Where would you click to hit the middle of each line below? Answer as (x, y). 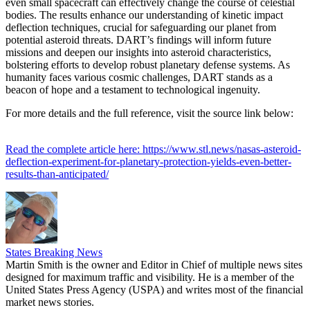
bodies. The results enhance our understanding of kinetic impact (144, 15)
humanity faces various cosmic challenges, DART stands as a (139, 77)
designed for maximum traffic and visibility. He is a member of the (150, 277)
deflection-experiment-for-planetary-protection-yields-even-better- (148, 161)
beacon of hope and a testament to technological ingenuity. (133, 89)
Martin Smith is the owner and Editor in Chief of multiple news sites (154, 264)
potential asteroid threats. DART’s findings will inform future (138, 39)
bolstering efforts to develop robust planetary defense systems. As (148, 64)
